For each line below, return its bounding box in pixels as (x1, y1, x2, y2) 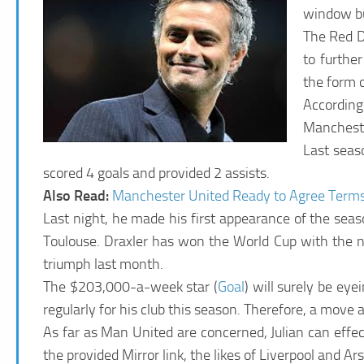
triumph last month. (43, 254, 163, 273)
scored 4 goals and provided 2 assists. (43, 163, 270, 182)
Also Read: (43, 186, 112, 205)
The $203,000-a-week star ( (43, 277, 218, 296)
